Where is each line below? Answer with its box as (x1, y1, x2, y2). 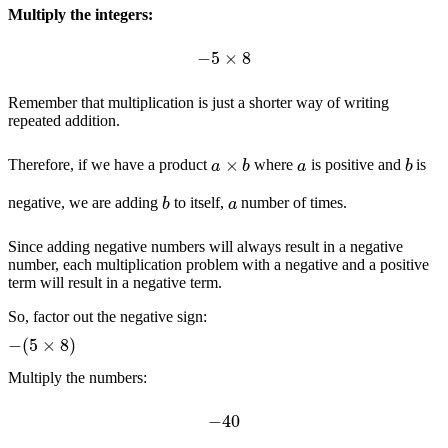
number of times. (237, 194, 348, 212)
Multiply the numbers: (8, 368, 147, 386)
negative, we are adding (8, 194, 162, 212)
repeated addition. (8, 112, 120, 130)
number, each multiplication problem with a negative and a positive (8, 255, 429, 273)
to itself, (169, 194, 228, 212)
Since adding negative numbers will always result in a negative (8, 237, 403, 255)
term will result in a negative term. (8, 273, 222, 291)
